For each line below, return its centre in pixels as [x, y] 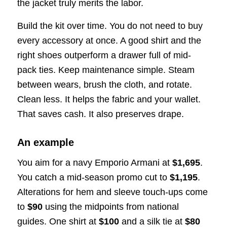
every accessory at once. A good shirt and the [109, 40]
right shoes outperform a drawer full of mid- [104, 55]
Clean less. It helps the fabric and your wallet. [109, 99]
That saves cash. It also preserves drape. [100, 114]
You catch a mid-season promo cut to [93, 177]
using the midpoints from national [110, 206]
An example [45, 142]
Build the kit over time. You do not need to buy [110, 26]
